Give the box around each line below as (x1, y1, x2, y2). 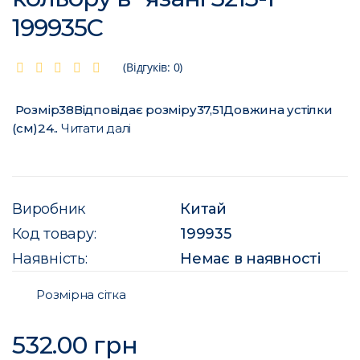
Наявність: (12, 250, 88, 268)
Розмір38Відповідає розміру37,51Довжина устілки (12, 102, 333, 118)
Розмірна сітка (36, 287, 126, 303)
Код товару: (12, 225, 96, 243)
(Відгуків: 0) (123, 59, 183, 76)
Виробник (12, 200, 85, 219)
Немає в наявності (180, 250, 321, 268)
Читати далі (60, 121, 132, 137)
